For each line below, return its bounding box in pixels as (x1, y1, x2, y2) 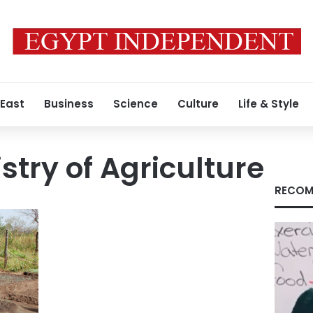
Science (113, 96, 158, 111)
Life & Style (238, 96, 299, 111)
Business (44, 96, 94, 111)
